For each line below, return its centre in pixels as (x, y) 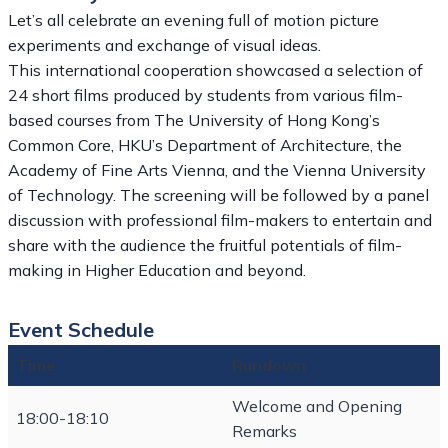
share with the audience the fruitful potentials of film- (205, 245)
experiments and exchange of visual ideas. (166, 45)
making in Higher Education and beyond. (157, 270)
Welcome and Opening (317, 406)
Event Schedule (81, 329)
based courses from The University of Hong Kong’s (194, 120)
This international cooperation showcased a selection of (215, 70)
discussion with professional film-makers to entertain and (220, 220)
